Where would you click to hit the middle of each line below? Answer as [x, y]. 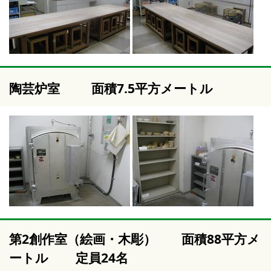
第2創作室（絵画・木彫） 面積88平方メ [135, 239]
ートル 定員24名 [69, 258]
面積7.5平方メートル [150, 88]
